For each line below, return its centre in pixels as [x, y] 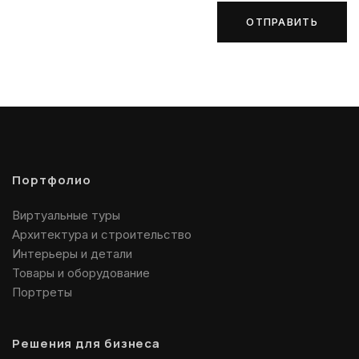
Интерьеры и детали [72, 254]
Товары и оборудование [81, 273]
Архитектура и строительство [102, 234]
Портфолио [56, 180]
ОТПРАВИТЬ [282, 22]
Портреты [42, 292]
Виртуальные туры [66, 215]
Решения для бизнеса [91, 343]
